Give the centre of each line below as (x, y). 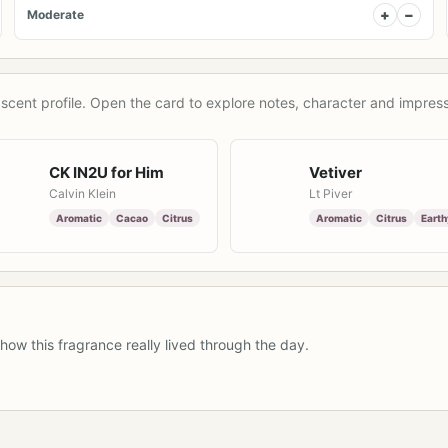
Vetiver (335, 172)
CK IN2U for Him (106, 172)
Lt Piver (330, 193)
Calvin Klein (82, 193)
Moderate (55, 14)
